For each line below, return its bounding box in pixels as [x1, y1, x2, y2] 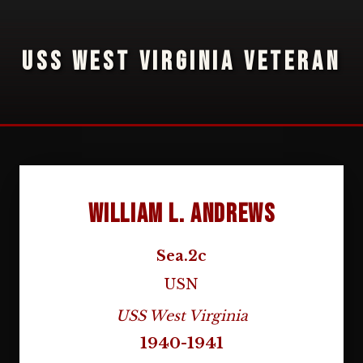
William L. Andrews [88, 199, 275, 230]
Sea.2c [156, 247, 207, 265]
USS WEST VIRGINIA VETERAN [22, 46, 341, 78]
